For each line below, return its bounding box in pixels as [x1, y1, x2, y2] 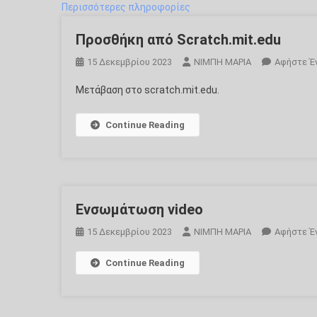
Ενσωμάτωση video [76, 201, 203, 218]
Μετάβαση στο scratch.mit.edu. [76, 84, 219, 96]
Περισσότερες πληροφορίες [62, 1, 190, 13]
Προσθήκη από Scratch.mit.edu [76, 31, 281, 48]
